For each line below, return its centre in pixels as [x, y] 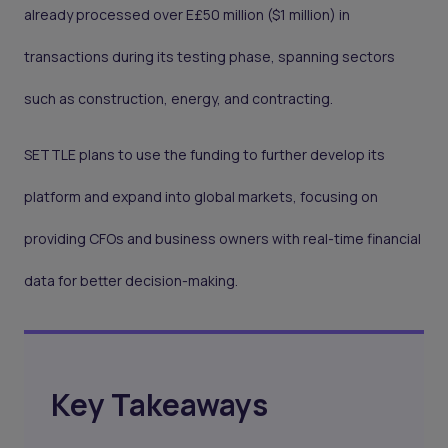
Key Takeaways [160, 405]
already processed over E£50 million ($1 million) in [187, 15]
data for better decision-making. [131, 281]
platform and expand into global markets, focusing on [201, 197]
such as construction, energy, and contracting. [178, 99]
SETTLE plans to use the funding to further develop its [204, 155]
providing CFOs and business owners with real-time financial [222, 239]
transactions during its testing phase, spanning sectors [209, 57]
